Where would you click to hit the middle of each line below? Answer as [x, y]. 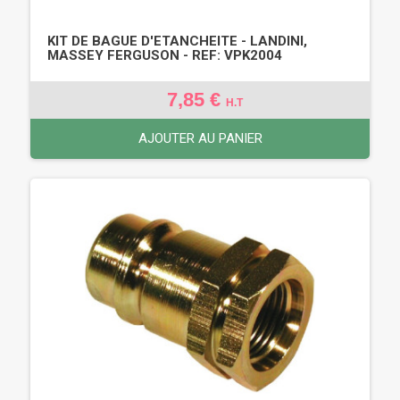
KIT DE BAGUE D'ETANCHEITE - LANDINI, [177, 41]
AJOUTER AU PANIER [200, 138]
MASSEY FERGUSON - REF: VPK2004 [165, 55]
